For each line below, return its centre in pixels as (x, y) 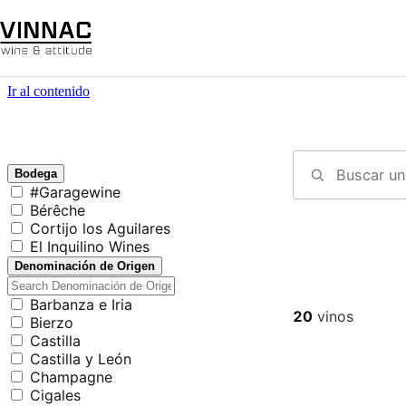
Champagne (71, 377)
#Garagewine (75, 192)
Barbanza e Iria (81, 304)
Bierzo (52, 323)
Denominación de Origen (85, 266)
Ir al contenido (48, 91)
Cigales (55, 395)
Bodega (36, 174)
